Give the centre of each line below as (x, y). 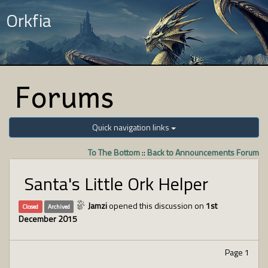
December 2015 (48, 219)
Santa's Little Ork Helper (116, 184)
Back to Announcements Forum (203, 152)
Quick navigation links (132, 127)
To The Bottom (114, 152)
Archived (59, 206)
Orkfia (29, 20)
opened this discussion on (157, 205)
